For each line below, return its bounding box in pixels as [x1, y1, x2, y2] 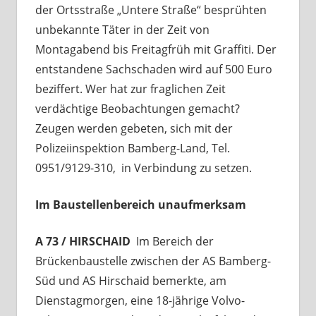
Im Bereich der [135, 233, 214, 249]
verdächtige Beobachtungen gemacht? [35, 100, 240, 116]
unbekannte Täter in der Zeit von [35, 21, 209, 37]
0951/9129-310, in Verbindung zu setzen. [35, 159, 252, 176]
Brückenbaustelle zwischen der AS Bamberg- [35, 253, 271, 269]
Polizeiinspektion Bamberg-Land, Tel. [35, 140, 230, 156]
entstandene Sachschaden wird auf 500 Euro [35, 61, 272, 77]
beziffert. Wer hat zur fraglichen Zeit [35, 80, 226, 97]
